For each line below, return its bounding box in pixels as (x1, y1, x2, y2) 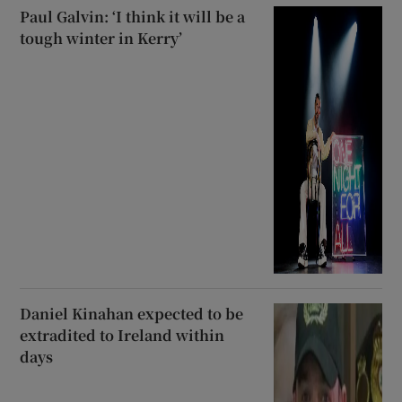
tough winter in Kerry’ (20, 27, 183, 48)
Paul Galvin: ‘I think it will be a (20, 5, 246, 27)
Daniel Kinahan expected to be (20, 303, 244, 325)
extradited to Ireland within (20, 325, 225, 346)
